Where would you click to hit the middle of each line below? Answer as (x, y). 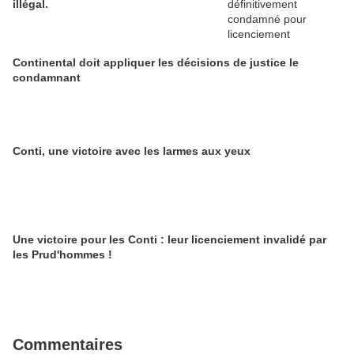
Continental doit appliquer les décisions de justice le (156, 62)
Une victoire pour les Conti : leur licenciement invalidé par (169, 239)
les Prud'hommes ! (62, 254)
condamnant (47, 77)
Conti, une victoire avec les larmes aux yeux (132, 151)
